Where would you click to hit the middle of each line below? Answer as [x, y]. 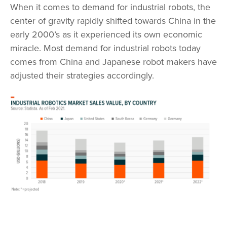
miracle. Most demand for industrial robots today [105, 48]
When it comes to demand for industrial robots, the [110, 7]
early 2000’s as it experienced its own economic [106, 34]
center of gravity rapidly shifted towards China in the [113, 21]
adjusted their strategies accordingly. [82, 75]
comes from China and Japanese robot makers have [113, 62]
